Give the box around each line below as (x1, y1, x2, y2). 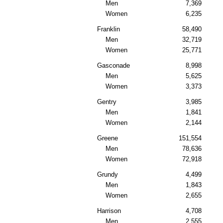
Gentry (97, 98, 116, 106)
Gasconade (97, 62, 130, 70)
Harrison (97, 207, 121, 215)
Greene (97, 134, 118, 142)
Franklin (97, 25, 120, 33)
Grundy (97, 171, 118, 179)
